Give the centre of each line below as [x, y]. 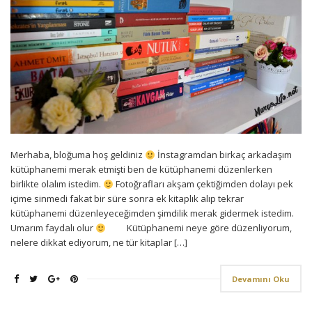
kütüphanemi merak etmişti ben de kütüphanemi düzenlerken [141, 170]
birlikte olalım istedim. [57, 184]
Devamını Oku [261, 279]
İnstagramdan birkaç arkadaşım [223, 155]
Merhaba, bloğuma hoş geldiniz [78, 155]
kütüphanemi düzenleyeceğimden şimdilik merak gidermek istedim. [152, 213]
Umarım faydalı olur [53, 228]
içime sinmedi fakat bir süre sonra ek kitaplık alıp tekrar [127, 199]
